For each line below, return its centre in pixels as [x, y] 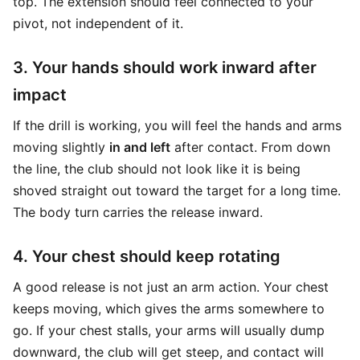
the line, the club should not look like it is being [157, 169]
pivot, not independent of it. [98, 23]
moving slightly [61, 147]
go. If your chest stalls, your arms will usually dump [169, 330]
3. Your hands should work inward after [165, 67]
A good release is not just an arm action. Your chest [171, 287]
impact [40, 95]
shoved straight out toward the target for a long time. [177, 190]
